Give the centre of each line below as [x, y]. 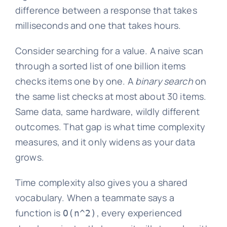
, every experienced [139, 213]
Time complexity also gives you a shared [101, 183]
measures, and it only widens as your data [105, 142]
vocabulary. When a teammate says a [94, 198]
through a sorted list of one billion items [100, 66]
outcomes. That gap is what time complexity [110, 127]
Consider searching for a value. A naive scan [109, 51]
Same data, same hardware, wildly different [107, 112]
